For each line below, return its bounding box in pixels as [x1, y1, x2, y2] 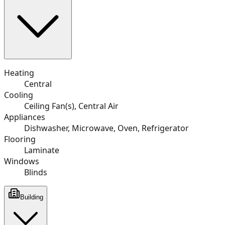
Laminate [24, 144, 59, 156]
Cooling [4, 89, 33, 100]
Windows [4, 155, 39, 167]
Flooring [4, 133, 36, 145]
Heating [4, 67, 34, 78]
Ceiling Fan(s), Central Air [24, 100, 119, 111]
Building [20, 193, 43, 201]
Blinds [24, 166, 47, 178]
